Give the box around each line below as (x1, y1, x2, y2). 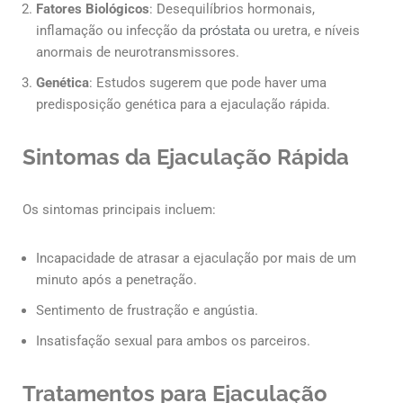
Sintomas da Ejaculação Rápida (22, 144, 349, 171)
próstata (200, 22, 250, 40)
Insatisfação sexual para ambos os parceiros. (36, 333, 310, 350)
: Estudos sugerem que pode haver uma (89, 75, 327, 92)
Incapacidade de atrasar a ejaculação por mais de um (36, 250, 356, 267)
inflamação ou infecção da (36, 22, 200, 40)
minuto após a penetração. (36, 272, 197, 289)
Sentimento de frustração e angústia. (36, 302, 258, 319)
